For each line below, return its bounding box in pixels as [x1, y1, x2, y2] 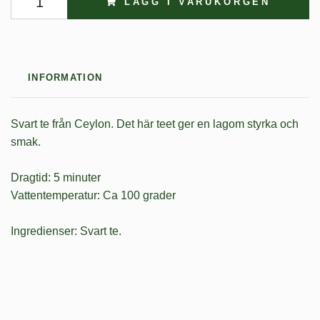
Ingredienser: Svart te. [11, 224, 124, 237]
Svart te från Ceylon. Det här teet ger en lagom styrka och [11, 117, 299, 130]
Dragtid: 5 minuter [11, 171, 101, 184]
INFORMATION [28, 71, 103, 83]
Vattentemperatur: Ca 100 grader [11, 189, 176, 201]
